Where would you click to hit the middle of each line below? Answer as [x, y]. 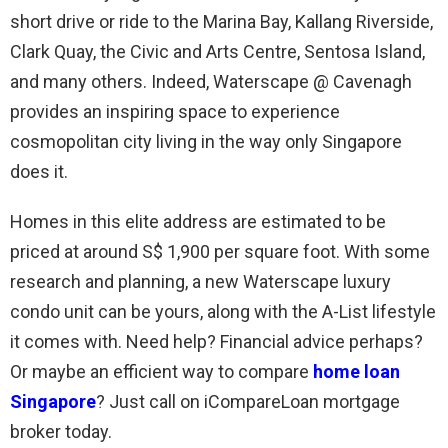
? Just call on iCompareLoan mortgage [248, 401]
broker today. [61, 431]
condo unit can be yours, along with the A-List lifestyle [223, 311]
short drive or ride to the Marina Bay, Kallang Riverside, [221, 21]
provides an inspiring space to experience [175, 111]
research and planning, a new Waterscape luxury [200, 281]
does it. [39, 171]
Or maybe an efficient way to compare [161, 371]
